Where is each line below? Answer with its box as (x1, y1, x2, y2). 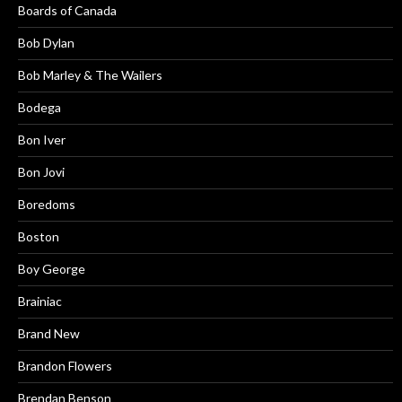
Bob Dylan (18, 35, 74, 51)
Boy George (18, 261, 85, 277)
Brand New (18, 326, 80, 342)
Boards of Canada (18, 3, 117, 19)
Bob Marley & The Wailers (18, 67, 162, 83)
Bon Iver (18, 132, 66, 148)
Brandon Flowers (18, 358, 112, 374)
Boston (18, 229, 59, 245)
